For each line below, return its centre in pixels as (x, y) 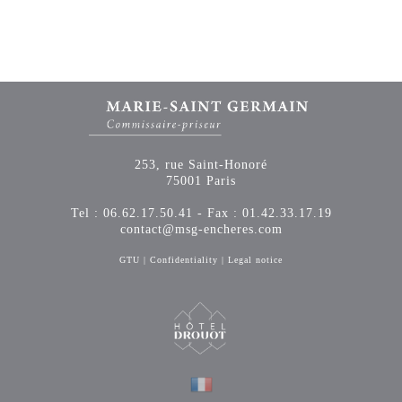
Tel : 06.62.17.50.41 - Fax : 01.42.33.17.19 (201, 214)
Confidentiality (184, 260)
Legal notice (255, 260)
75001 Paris (201, 181)
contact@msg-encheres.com (201, 230)
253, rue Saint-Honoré (201, 165)
